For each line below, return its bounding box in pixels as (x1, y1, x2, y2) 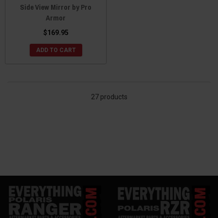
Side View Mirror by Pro (20, 2, 91, 12)
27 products (91, 93, 127, 101)
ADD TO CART (36, 47, 76, 54)
